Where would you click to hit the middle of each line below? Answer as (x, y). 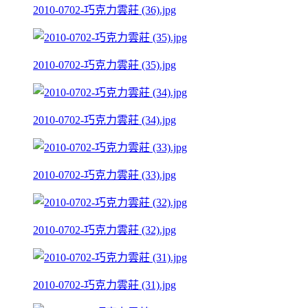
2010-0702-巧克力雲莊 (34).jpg (104, 120)
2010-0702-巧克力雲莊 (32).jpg (104, 230)
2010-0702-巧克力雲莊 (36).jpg (104, 10)
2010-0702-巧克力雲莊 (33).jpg (104, 175)
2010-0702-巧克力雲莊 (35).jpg (104, 65)
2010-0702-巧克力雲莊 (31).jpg (104, 285)
